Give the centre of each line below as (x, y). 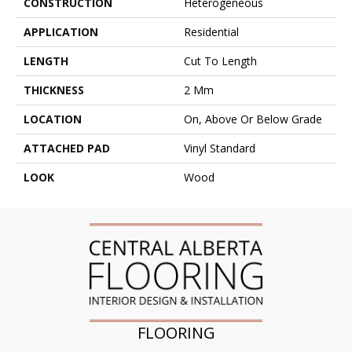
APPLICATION (61, 32)
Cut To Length (220, 61)
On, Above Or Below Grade (253, 119)
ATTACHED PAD (67, 148)
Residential (211, 32)
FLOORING (176, 332)
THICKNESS (54, 90)
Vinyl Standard (220, 148)
